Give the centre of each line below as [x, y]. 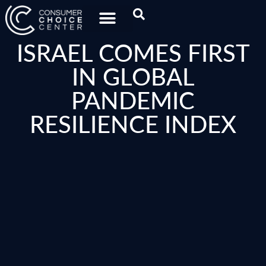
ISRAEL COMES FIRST [133, 52]
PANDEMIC [133, 99]
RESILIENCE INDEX [133, 123]
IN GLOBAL [133, 76]
